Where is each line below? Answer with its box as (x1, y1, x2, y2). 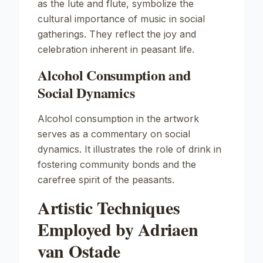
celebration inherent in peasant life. (38, 43, 194, 55)
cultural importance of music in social (38, 13, 205, 25)
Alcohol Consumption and (38, 65, 191, 85)
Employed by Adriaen (38, 216, 198, 242)
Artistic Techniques (38, 194, 180, 220)
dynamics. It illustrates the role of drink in (38, 143, 221, 155)
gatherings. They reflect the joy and (38, 28, 196, 40)
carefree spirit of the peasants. (38, 174, 174, 186)
